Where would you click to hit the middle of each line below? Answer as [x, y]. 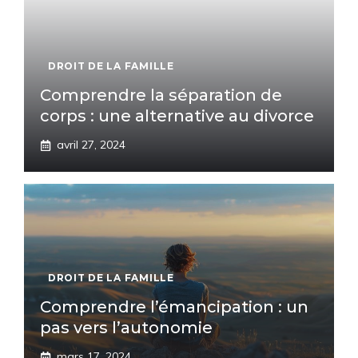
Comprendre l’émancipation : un [174, 307]
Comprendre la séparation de [161, 95]
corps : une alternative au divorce [177, 116]
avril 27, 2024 [91, 145]
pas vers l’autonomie [126, 328]
